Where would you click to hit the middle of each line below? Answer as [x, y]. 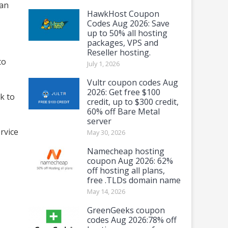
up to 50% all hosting [127, 33]
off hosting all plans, [126, 170]
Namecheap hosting [126, 151]
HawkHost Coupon [123, 13]
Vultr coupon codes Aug [133, 82]
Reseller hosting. [119, 52]
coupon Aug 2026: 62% [130, 161]
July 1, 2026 [103, 63]
